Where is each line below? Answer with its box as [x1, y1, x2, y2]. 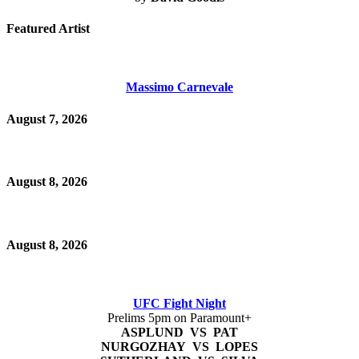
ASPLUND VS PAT [121, 325, 238, 340]
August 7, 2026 [6, 111, 87, 126]
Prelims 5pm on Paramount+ [107, 311, 252, 325]
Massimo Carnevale [126, 80, 233, 95]
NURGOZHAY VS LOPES [101, 340, 258, 354]
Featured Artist [6, 22, 90, 36]
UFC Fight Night [133, 296, 226, 311]
